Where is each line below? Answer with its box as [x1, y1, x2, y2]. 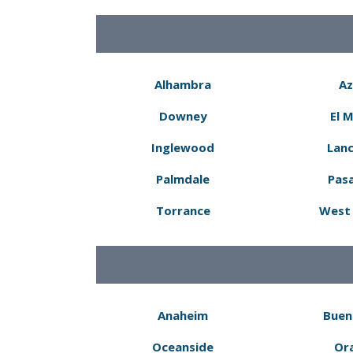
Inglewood [151, 139, 214, 155]
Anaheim [158, 307, 208, 323]
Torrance [155, 203, 210, 218]
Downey [158, 108, 207, 124]
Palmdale [156, 171, 210, 187]
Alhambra [154, 76, 211, 92]
